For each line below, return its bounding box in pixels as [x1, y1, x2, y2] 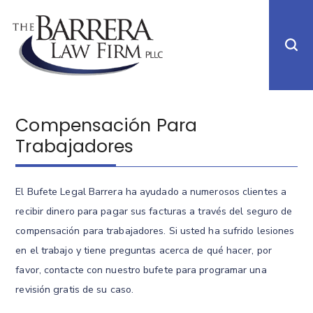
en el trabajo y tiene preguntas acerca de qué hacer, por [15, 243, 272, 257]
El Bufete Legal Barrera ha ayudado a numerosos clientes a [15, 184, 287, 198]
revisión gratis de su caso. [15, 282, 134, 296]
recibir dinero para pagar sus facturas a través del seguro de [15, 204, 293, 218]
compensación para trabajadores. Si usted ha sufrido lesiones [15, 224, 295, 238]
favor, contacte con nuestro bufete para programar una [15, 263, 267, 277]
